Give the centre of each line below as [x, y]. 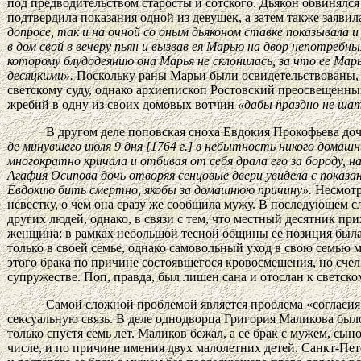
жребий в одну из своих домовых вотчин [122, 104]
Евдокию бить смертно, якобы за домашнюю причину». [160, 189]
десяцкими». [40, 75]
